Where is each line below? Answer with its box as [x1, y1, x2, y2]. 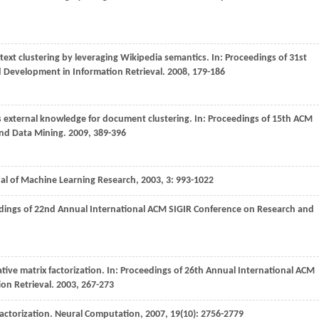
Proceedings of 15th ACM [208, 114, 313, 125]
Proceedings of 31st [225, 53, 307, 63]
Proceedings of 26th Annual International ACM [120, 266, 315, 276]
